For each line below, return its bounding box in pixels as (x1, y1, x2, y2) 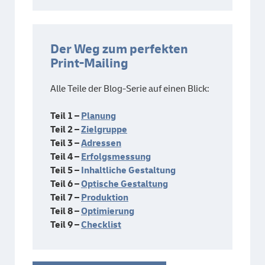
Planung (81, 110, 116, 122)
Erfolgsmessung (81, 151, 151, 163)
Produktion (81, 192, 128, 204)
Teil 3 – (50, 137, 81, 150)
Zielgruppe (81, 124, 127, 136)
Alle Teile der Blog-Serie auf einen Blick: (50, 83, 209, 95)
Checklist (81, 219, 121, 231)
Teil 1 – (50, 110, 81, 122)
